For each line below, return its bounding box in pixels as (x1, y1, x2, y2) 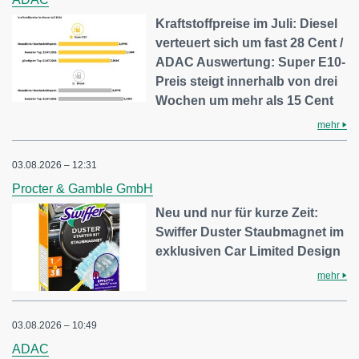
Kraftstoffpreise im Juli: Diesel (155, 16, 338, 30)
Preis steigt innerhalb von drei (155, 74, 338, 88)
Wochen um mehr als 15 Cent (155, 93, 334, 107)
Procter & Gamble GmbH (12, 181, 153, 196)
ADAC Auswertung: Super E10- (155, 54, 346, 69)
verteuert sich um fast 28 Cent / (155, 35, 344, 50)
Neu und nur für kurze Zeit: (155, 205, 319, 220)
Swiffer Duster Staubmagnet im (155, 224, 345, 239)
